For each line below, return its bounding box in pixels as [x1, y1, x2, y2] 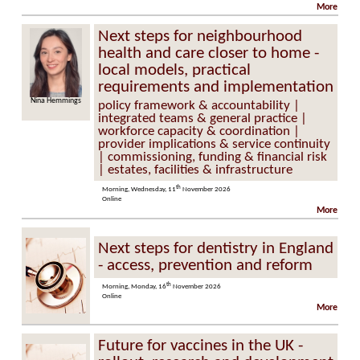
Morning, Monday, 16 [102, 283, 167, 291]
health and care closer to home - [98, 45, 320, 63]
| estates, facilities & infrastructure [98, 163, 293, 178]
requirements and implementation [98, 79, 334, 96]
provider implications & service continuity [98, 137, 331, 152]
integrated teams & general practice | [98, 112, 308, 126]
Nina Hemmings [21, 96, 72, 106]
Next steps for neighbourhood [98, 28, 303, 46]
